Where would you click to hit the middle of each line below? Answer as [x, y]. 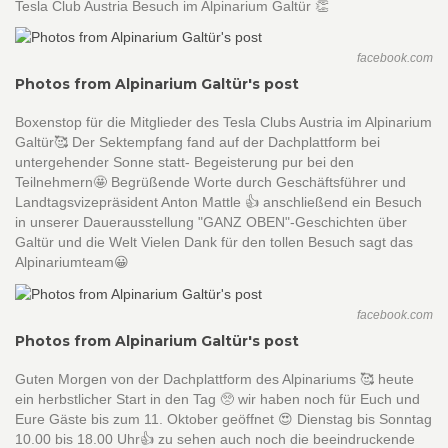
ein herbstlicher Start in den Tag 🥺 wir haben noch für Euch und [217, 398]
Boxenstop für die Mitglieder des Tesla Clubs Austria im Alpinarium [223, 122]
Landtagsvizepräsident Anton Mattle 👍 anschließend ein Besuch [218, 202]
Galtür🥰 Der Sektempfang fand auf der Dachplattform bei [197, 142]
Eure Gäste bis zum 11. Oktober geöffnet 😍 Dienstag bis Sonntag [223, 418]
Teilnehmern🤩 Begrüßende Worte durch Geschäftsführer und [210, 182]
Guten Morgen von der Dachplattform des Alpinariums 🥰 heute [214, 378]
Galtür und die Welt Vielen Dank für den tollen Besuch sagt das [214, 242]
